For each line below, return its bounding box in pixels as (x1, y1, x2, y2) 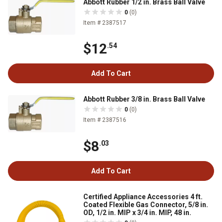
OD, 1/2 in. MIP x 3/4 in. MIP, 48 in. (83, 208, 191, 217)
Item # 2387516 (83, 116, 126, 124)
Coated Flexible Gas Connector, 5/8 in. (83, 200, 208, 209)
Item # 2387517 (83, 19, 126, 27)
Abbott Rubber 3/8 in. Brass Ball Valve (83, 95, 205, 104)
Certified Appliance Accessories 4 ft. (83, 192, 203, 201)
